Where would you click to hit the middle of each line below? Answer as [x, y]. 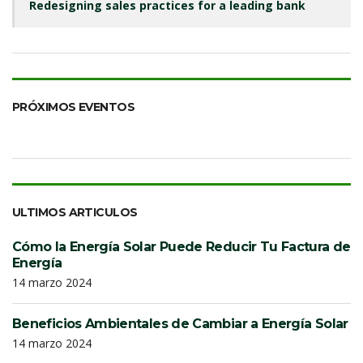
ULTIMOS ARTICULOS [75, 213]
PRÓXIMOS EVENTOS [74, 107]
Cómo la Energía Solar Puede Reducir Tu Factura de [181, 247]
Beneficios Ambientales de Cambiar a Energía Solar [180, 324]
